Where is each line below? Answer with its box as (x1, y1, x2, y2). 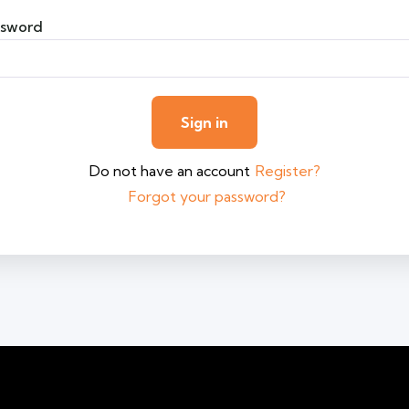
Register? (255, 162, 320, 180)
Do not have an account (89, 162, 250, 180)
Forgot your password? (129, 187, 286, 205)
